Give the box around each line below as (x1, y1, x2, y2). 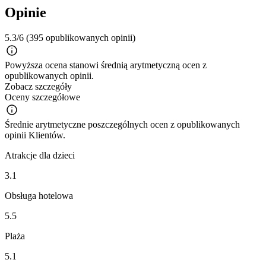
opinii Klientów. (5, 130, 65, 141)
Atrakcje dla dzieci (5, 150, 75, 161)
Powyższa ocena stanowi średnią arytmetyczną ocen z (5, 60, 207, 71)
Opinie (5, 5, 46, 21)
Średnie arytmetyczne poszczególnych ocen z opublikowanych (5, 119, 240, 130)
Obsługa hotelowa (5, 191, 73, 201)
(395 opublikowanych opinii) (26, 33, 135, 43)
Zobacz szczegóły (5, 81, 72, 92)
